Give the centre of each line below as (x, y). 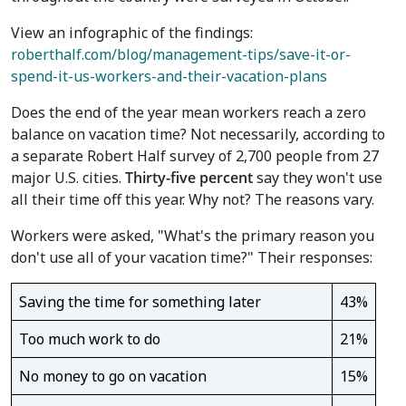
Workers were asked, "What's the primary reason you (193, 236)
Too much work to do (90, 339)
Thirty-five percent (189, 178)
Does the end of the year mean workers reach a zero (188, 112)
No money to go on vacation (113, 376)
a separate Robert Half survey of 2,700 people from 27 (195, 156)
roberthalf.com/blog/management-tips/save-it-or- (181, 54)
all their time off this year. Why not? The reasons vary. (193, 199)
